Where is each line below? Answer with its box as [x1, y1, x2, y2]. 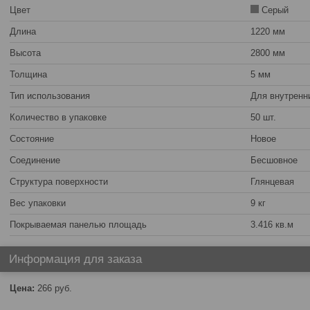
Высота [10, 48, 41, 58]
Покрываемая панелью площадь [10, 219, 147, 230]
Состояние [10, 134, 54, 144]
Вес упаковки [10, 198, 66, 208]
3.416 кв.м [250, 219, 293, 230]
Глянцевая [250, 176, 294, 187]
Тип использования [10, 91, 90, 101]
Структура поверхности [10, 176, 108, 187]
